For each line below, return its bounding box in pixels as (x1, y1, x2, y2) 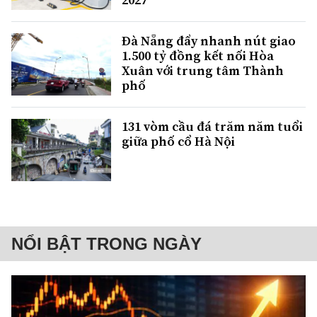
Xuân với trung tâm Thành (122, 62, 284, 80)
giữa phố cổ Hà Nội (122, 132, 235, 151)
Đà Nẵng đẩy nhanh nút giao (122, 32, 296, 50)
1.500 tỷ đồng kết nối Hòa (122, 47, 274, 65)
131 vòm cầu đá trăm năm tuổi (122, 117, 303, 136)
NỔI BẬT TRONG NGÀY (11, 234, 202, 254)
